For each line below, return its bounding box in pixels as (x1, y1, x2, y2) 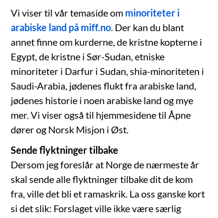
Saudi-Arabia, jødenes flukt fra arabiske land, (11, 80, 197, 92)
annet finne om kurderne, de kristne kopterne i (11, 36, 202, 48)
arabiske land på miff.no (11, 21, 111, 34)
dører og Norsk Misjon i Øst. (11, 124, 129, 136)
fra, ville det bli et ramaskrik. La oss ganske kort (11, 188, 205, 200)
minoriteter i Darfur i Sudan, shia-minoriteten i (11, 65, 204, 77)
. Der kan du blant (111, 21, 184, 34)
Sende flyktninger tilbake (11, 144, 119, 156)
